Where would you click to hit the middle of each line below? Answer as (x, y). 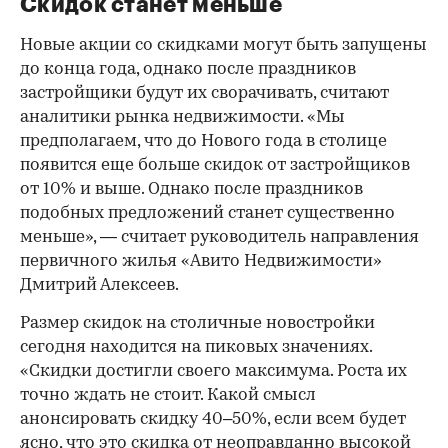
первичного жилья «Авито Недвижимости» (201, 262)
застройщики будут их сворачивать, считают (204, 94)
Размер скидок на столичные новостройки (197, 324)
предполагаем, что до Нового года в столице (203, 142)
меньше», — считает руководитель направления (219, 238)
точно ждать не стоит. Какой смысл (168, 396)
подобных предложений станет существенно (207, 214)
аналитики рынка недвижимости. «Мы (182, 118)
